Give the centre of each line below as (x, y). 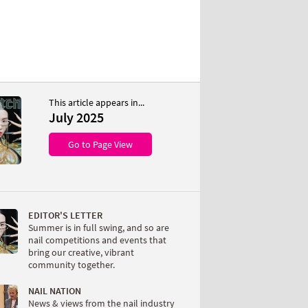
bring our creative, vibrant (81, 252)
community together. (71, 265)
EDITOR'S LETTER (65, 215)
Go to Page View (100, 144)
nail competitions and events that (97, 240)
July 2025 (76, 117)
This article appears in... (97, 102)
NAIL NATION (55, 291)
